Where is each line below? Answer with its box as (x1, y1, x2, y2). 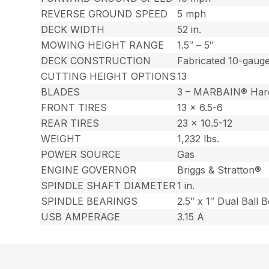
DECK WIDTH (41, 23, 105, 35)
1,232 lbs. (177, 132, 220, 145)
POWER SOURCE (41, 148, 121, 160)
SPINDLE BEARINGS (41, 195, 138, 207)
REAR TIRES (41, 116, 100, 129)
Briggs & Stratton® (177, 163, 262, 176)
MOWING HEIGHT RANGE (41, 38, 165, 51)
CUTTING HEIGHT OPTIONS (41, 70, 177, 82)
